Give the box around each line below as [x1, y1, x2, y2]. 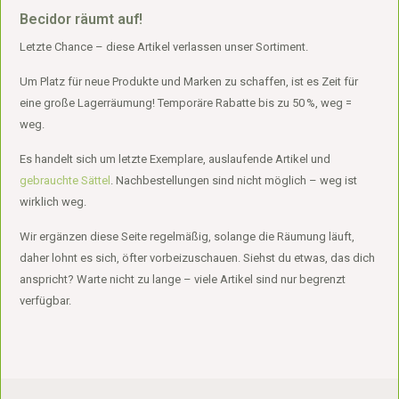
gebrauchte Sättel [20, 174, 111, 187]
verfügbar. [20, 294, 72, 307]
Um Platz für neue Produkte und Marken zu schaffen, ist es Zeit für [20, 75, 359, 88]
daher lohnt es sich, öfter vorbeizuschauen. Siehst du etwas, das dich [20, 251, 376, 265]
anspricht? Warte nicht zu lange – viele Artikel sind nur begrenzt [20, 273, 346, 286]
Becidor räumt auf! [20, 11, 143, 28]
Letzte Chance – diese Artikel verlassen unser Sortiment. [20, 40, 309, 53]
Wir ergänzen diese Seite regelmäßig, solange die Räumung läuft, [20, 230, 355, 243]
